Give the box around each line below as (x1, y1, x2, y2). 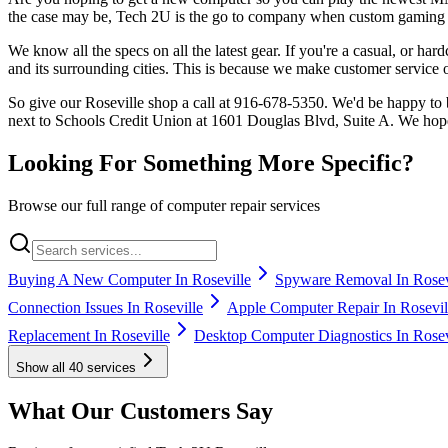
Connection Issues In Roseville (8, 298, 203, 316)
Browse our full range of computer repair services (8, 196, 320, 214)
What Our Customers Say (8, 397, 273, 424)
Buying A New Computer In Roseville (8, 270, 251, 288)
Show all (16, 359, 69, 375)
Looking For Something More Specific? (8, 149, 414, 176)
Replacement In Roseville (8, 326, 170, 344)
